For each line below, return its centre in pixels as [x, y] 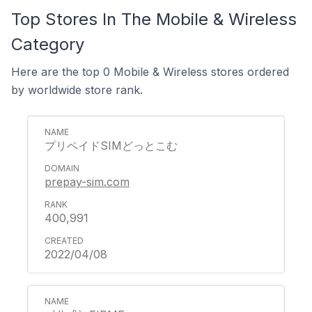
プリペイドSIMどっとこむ [111, 146]
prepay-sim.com [87, 182]
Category [48, 44]
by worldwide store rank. [77, 90]
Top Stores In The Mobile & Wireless [154, 19]
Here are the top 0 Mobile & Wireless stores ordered [150, 72]
